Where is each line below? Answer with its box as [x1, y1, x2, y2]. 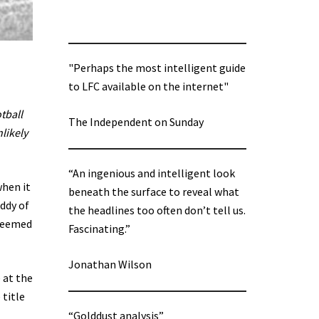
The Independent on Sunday [68, 115, 204, 130]
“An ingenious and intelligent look [68, 166, 235, 181]
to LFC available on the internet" [68, 79, 229, 94]
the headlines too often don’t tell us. [68, 203, 246, 218]
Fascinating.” [68, 221, 130, 236]
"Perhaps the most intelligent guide [68, 61, 246, 75]
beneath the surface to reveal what [68, 184, 239, 199]
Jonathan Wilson [68, 257, 152, 272]
